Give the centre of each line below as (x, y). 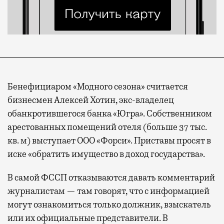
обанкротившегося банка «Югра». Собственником (110, 113)
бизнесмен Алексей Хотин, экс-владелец (91, 100)
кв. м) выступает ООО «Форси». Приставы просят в (109, 140)
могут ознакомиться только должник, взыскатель (109, 204)
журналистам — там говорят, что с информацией (108, 191)
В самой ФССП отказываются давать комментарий (111, 177)
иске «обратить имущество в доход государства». (106, 154)
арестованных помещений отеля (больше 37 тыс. (107, 127)
